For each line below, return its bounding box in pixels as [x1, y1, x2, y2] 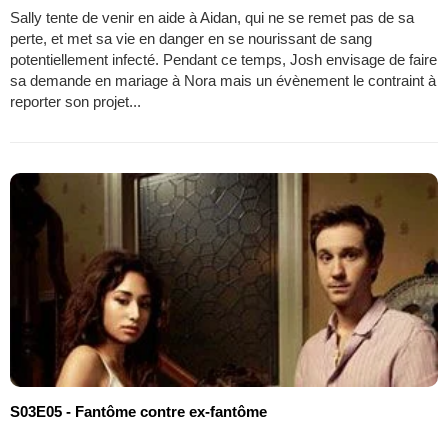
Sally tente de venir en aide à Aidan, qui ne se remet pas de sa [10, 8, 414, 26]
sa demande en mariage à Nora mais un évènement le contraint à [10, 71, 436, 89]
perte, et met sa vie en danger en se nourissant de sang [10, 29, 372, 47]
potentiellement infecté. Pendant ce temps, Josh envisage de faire [10, 50, 437, 68]
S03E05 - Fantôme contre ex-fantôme [10, 402, 267, 420]
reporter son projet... [10, 92, 141, 110]
